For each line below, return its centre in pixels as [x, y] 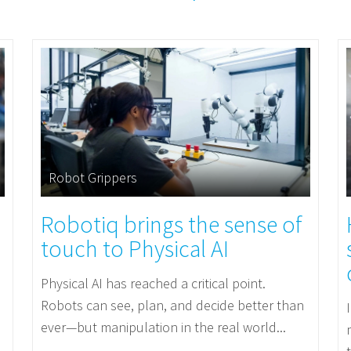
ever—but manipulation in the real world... [163, 327]
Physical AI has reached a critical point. [153, 283]
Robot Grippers [92, 177]
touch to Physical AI [134, 248]
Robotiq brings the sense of [171, 224]
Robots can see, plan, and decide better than [172, 305]
